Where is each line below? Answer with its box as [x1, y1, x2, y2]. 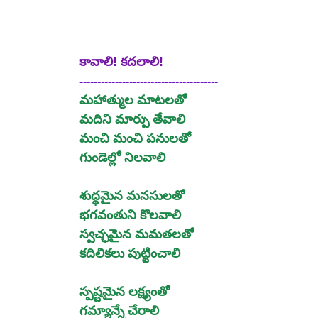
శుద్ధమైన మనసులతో [79, 188, 185, 203]
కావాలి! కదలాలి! [79, 54, 163, 69]
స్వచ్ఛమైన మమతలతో [79, 226, 194, 241]
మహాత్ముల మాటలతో [79, 92, 187, 107]
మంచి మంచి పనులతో [79, 131, 191, 146]
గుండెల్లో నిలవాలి [79, 150, 165, 165]
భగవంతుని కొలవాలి [79, 207, 181, 222]
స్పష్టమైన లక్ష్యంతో [79, 284, 170, 299]
